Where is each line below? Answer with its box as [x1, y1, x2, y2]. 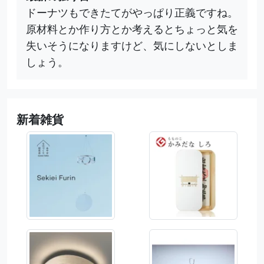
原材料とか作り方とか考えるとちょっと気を [26, 22, 238, 37]
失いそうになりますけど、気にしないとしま [26, 38, 238, 53]
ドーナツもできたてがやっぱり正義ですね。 [26, 5, 238, 20]
